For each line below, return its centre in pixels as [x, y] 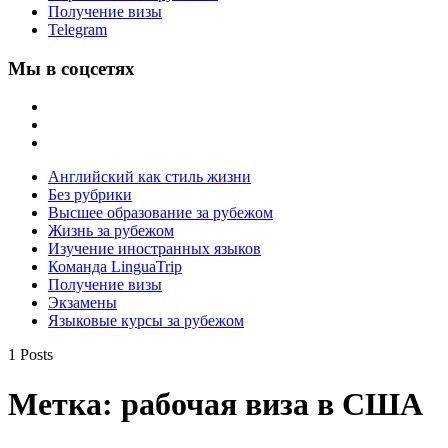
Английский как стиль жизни [149, 177]
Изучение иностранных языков [154, 249]
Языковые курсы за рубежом [146, 321]
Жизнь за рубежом [111, 231]
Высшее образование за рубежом [160, 213]
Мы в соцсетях [71, 68]
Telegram [77, 29]
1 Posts [30, 355]
